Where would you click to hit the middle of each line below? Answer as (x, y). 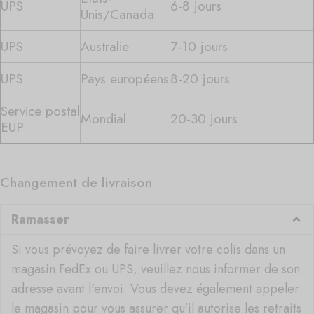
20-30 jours (204, 119)
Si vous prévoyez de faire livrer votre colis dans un (148, 249)
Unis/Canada (117, 14)
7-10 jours (199, 47)
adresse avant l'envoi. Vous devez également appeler (155, 288)
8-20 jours (200, 79)
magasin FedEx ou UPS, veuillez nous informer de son (156, 269)
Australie (105, 47)
